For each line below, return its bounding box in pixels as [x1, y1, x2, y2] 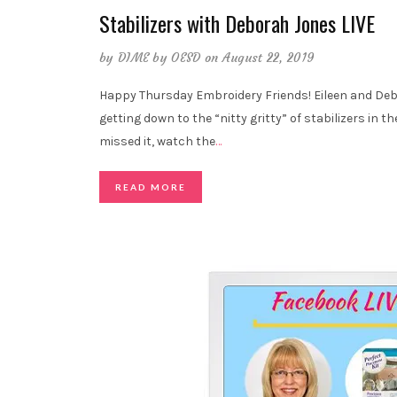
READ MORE [115, 182, 186, 193]
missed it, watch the [99, 134, 215, 150]
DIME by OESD [117, 50, 201, 66]
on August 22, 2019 [204, 50, 315, 66]
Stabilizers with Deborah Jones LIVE [99, 7, 375, 40]
